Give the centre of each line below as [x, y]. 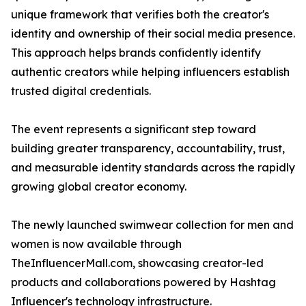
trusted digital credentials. [81, 91]
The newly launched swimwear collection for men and [152, 225]
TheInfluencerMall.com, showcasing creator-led [137, 263]
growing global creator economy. [99, 186]
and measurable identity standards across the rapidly [153, 167]
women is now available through [96, 244]
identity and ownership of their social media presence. [153, 33]
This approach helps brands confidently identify [136, 53]
